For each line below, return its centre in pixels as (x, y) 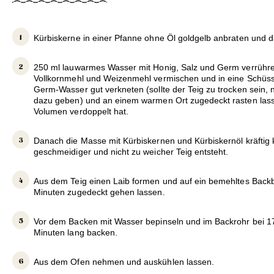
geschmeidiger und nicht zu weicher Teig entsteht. (131, 151)
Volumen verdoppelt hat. (81, 111)
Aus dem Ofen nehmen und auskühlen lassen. (124, 261)
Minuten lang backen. (76, 232)
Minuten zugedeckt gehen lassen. (99, 192)
